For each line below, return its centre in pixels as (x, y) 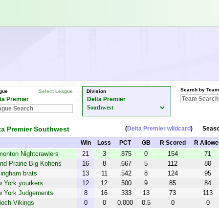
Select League (56, 91)
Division (96, 91)
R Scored (173, 143)
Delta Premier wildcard (159, 129)
